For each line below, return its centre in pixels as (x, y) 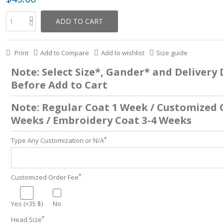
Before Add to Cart (59, 85)
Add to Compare (64, 53)
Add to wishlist (122, 53)
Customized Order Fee (45, 177)
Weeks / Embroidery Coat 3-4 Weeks (101, 120)
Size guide (172, 53)
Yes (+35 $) (27, 204)
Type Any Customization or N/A (57, 140)
